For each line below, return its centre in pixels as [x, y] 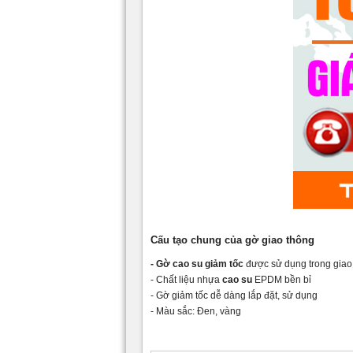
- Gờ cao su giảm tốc [198, 264]
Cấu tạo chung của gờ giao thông [232, 240]
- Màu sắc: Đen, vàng [196, 311]
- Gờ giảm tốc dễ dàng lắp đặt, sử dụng [234, 295]
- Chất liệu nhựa [186, 279]
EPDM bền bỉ [282, 279]
